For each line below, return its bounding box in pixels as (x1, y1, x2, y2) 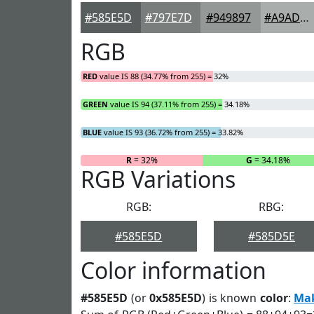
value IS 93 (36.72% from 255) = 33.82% (102, 127, 243, 137)
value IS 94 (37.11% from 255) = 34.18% (108, 99, 250, 109)
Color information (81, 255, 266, 285)
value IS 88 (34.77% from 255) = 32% (97, 71, 228, 81)
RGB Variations (81, 164, 235, 194)
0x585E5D (149, 290, 203, 306)
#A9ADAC (300, 10, 310, 25)
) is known (202, 290, 260, 306)
